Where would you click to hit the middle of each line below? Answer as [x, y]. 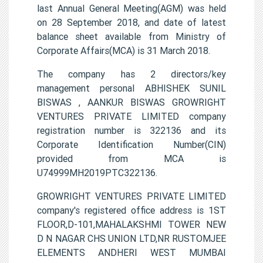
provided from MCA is [131, 158]
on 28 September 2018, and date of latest [131, 22]
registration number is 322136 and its [131, 130]
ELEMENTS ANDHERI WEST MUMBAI [131, 252]
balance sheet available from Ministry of [131, 36]
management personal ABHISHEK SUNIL [131, 88]
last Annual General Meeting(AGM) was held [131, 8]
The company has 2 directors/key [131, 74]
